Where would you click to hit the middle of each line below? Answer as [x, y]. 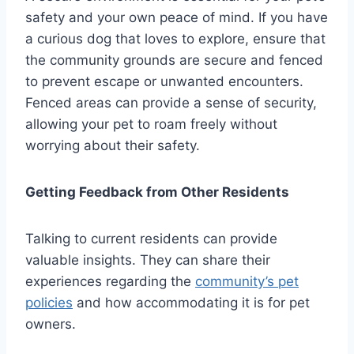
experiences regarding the [110, 281]
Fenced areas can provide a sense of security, [171, 102]
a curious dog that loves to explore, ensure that [175, 38]
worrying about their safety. [113, 145]
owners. [51, 324]
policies [49, 302]
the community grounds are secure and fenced [174, 60]
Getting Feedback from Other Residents [157, 192]
